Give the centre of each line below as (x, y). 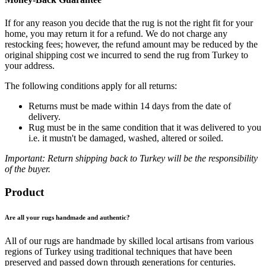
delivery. (45, 117)
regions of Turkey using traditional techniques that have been (118, 251)
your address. (30, 66)
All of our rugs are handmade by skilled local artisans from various (129, 240)
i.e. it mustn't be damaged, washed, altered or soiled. (126, 138)
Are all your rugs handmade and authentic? (67, 217)
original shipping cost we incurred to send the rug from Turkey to (126, 55)
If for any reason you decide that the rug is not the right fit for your (129, 23)
